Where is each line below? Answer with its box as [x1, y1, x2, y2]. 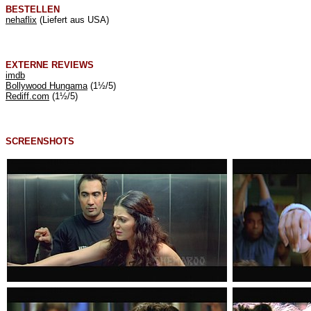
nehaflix [6, 15, 37, 25]
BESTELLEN [6, 4, 60, 15]
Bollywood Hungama [6, 81, 87, 91]
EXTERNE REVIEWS [6, 60, 94, 70]
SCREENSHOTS [6, 136, 74, 146]
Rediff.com [6, 91, 49, 101]
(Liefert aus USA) [37, 15, 109, 25]
